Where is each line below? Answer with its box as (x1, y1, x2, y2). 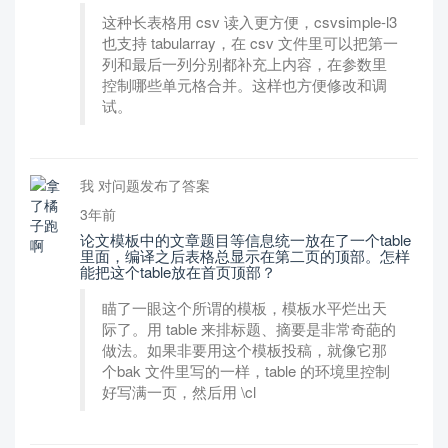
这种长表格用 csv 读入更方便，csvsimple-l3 (102, 11, 397, 32)
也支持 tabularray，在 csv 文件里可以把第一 (102, 32, 398, 53)
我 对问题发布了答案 (80, 175, 210, 195)
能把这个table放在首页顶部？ (80, 261, 276, 282)
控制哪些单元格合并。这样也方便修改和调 (102, 74, 387, 95)
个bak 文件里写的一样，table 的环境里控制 (102, 360, 390, 381)
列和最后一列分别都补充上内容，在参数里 (102, 53, 387, 74)
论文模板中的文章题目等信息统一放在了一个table (80, 229, 411, 250)
